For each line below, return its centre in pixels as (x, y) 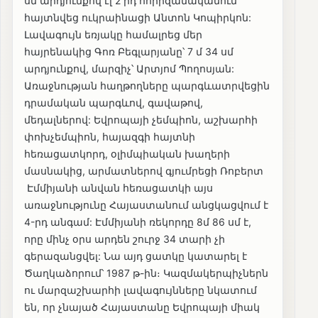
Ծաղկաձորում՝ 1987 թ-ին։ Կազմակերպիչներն (146, 273)
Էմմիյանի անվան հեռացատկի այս (119, 187)
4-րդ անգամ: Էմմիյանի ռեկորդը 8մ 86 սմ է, (138, 221)
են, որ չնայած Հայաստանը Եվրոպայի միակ (142, 307)
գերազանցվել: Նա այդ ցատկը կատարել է (136, 256)
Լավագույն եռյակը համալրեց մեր (113, 34)
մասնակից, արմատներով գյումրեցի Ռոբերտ (144, 170)
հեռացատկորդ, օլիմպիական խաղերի (127, 153)
